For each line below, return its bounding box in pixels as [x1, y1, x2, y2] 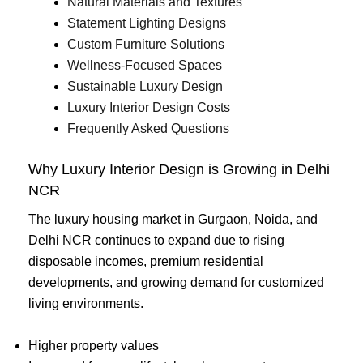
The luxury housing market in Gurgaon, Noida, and [28, 212, 318, 227]
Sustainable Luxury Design [67, 79, 223, 94]
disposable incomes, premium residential [28, 254, 263, 269]
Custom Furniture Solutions [67, 37, 224, 52]
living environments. [28, 297, 143, 311]
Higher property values [28, 338, 159, 352]
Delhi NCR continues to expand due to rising [28, 233, 284, 248]
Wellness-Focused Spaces [67, 58, 222, 73]
